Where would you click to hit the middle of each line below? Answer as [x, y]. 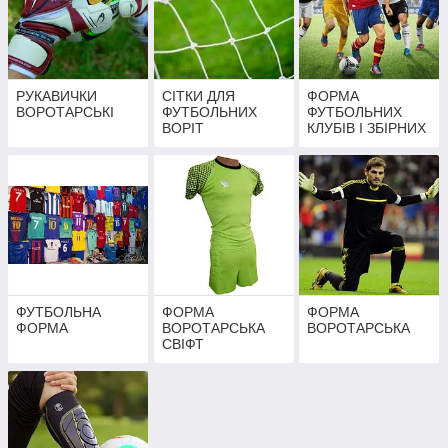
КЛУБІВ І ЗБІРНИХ [367, 128]
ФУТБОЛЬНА [58, 312]
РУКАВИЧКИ [56, 96]
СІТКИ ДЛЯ [198, 96]
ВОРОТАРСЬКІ [65, 112]
